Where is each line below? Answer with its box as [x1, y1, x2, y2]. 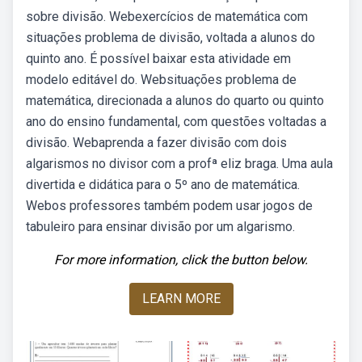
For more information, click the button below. [54, 252, 308, 267]
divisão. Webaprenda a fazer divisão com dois [26, 135, 287, 150]
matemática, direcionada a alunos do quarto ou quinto [26, 93, 324, 108]
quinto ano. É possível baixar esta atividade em [26, 51, 291, 66]
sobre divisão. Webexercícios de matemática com [26, 9, 308, 24]
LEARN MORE [141, 291, 221, 306]
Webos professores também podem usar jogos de [26, 198, 313, 213]
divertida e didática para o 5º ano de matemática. [26, 177, 300, 192]
